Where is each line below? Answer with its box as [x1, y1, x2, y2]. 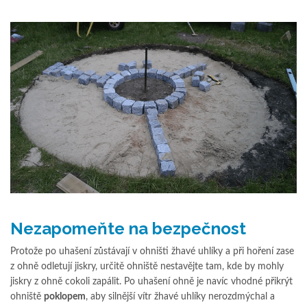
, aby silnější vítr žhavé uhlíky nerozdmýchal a [86, 291, 275, 302]
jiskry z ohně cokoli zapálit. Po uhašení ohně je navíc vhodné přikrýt [10, 276, 293, 286]
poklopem [44, 291, 86, 302]
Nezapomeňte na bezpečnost [10, 218, 246, 238]
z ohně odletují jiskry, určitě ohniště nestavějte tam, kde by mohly [10, 261, 284, 271]
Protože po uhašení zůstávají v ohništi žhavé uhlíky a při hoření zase [10, 246, 294, 256]
